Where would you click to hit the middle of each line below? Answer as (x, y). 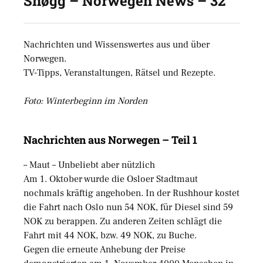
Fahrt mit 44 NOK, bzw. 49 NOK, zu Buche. (110, 235)
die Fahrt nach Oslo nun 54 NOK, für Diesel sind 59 (128, 207)
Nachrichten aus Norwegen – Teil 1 (110, 139)
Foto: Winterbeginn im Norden (85, 101)
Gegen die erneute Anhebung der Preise (104, 249)
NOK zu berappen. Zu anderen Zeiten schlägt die (123, 221)
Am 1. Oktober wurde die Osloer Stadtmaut (111, 179)
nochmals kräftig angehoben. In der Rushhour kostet (131, 193)
